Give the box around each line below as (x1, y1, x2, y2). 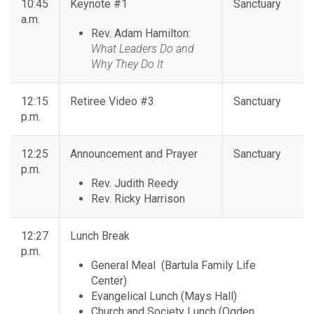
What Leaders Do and (91, 42, 194, 56)
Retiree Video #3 (70, 95, 154, 109)
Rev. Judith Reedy (91, 177, 179, 191)
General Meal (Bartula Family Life (91, 259, 256, 273)
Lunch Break (70, 229, 130, 243)
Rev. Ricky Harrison (91, 192, 185, 206)
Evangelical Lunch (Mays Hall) (91, 289, 237, 303)
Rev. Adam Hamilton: (91, 27, 191, 41)
